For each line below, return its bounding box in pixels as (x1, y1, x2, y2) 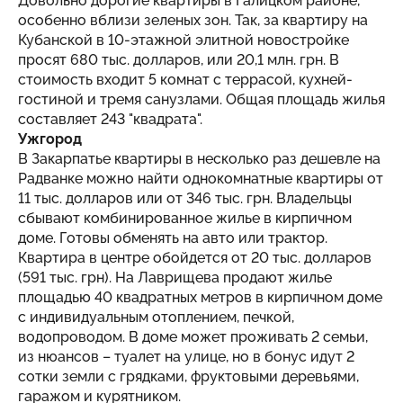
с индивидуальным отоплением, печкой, (18, 308, 294, 326)
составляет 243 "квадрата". (18, 110, 202, 128)
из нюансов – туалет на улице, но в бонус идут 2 (18, 347, 354, 365)
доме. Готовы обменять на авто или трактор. (18, 228, 327, 246)
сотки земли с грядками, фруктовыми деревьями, (18, 367, 359, 385)
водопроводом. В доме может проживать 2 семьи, (18, 327, 368, 345)
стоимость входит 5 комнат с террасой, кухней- (18, 70, 353, 88)
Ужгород (18, 130, 82, 148)
